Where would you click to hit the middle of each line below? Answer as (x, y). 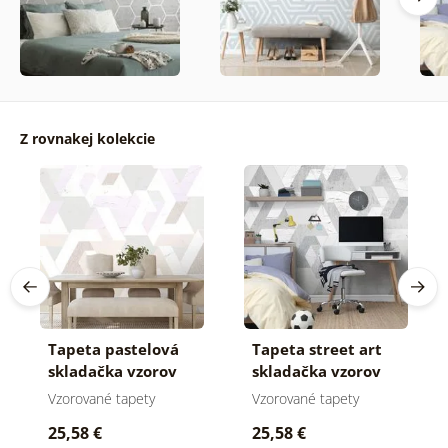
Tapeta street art (316, 349)
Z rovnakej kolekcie (87, 139)
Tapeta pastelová (113, 349)
